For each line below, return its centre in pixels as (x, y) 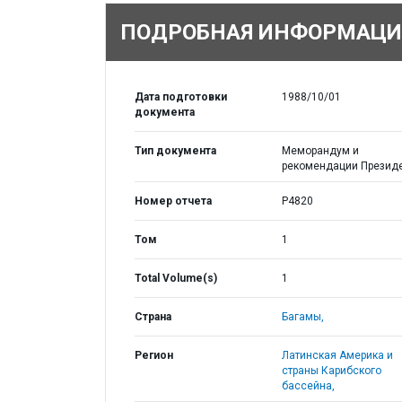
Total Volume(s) (176, 278)
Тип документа (175, 151)
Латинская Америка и (337, 355)
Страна (153, 317)
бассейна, (308, 386)
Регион (154, 355)
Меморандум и (320, 151)
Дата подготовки (181, 97)
